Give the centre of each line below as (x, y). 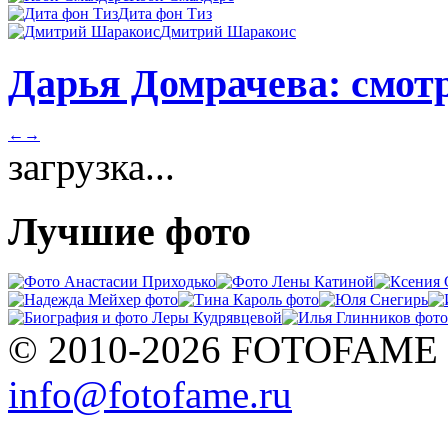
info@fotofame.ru (150, 395)
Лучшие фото (129, 231)
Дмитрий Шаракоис (228, 32)
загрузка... (91, 166)
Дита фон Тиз (165, 14)
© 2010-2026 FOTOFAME (223, 350)
